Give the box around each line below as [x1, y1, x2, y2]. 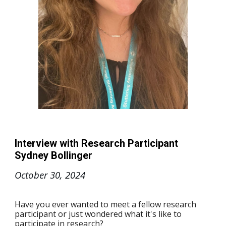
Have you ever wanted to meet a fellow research [15, 199, 197, 210]
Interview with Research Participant [15, 137, 179, 150]
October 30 [15, 168, 61, 182]
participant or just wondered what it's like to [15, 208, 182, 220]
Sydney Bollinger [15, 149, 93, 162]
